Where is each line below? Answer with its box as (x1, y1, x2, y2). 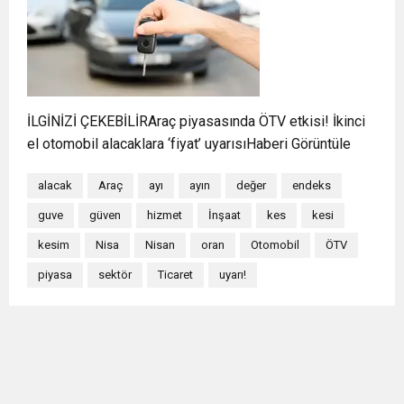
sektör (98, 267, 132, 281)
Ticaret (158, 267, 193, 281)
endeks (292, 178, 331, 192)
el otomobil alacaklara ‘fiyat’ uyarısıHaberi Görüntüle (27, 134, 351, 152)
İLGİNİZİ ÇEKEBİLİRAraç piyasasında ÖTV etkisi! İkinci (27, 112, 365, 130)
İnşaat (208, 207, 241, 222)
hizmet (147, 207, 182, 222)
